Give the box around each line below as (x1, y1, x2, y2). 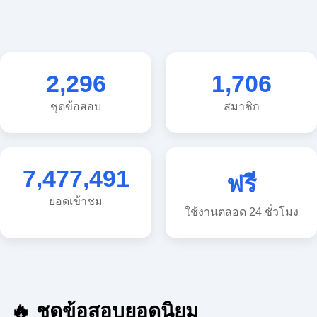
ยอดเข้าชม (49, 195, 103, 208)
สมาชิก (223, 100, 260, 113)
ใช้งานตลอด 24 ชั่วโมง (184, 206, 299, 219)
